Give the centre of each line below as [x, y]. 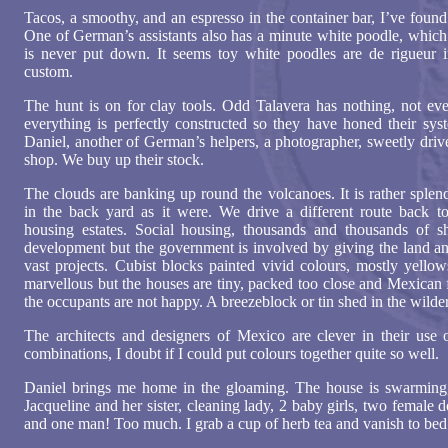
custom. [48, 71]
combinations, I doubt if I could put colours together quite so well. [231, 353]
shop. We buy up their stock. [114, 159]
